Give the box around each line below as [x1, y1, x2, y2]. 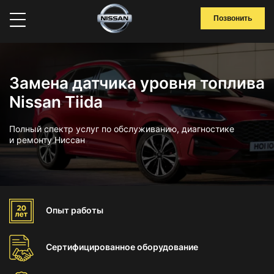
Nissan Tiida [9, 92, 103, 111]
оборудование [137, 242, 198, 252]
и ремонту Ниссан [9, 135, 85, 145]
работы [71, 205, 103, 215]
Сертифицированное [46, 242, 137, 252]
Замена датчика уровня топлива [9, 73, 265, 92]
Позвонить [213, 14, 252, 23]
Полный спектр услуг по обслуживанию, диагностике [9, 124, 234, 134]
